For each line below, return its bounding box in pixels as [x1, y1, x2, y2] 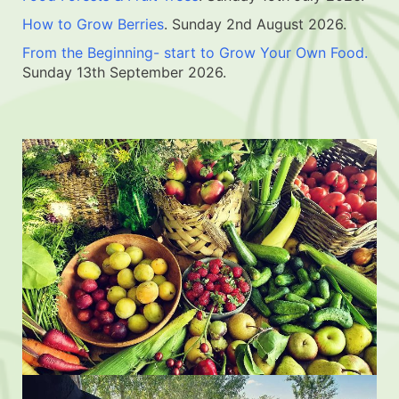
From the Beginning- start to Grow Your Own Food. [22, 43, 368, 61]
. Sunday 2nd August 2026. [164, 14, 346, 33]
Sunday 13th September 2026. [22, 62, 231, 81]
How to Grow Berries [22, 14, 164, 33]
